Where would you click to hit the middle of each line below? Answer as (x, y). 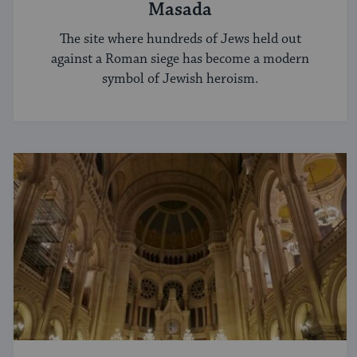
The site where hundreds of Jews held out (180, 39)
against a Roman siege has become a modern (180, 59)
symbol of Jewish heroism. (180, 79)
